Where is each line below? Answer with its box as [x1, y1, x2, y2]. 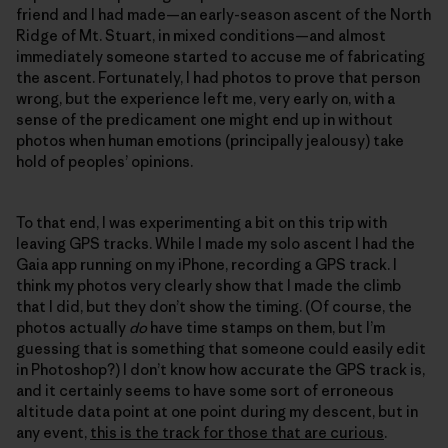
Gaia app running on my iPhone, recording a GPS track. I [16, 256, 397, 276]
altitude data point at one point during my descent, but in [16, 403, 418, 423]
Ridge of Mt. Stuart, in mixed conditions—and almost [16, 27, 386, 47]
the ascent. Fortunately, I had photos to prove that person [16, 69, 420, 89]
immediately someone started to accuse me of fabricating [16, 48, 425, 68]
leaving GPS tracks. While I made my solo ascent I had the [16, 235, 415, 255]
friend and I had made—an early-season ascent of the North [16, 6, 431, 26]
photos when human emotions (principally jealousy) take [16, 132, 404, 152]
